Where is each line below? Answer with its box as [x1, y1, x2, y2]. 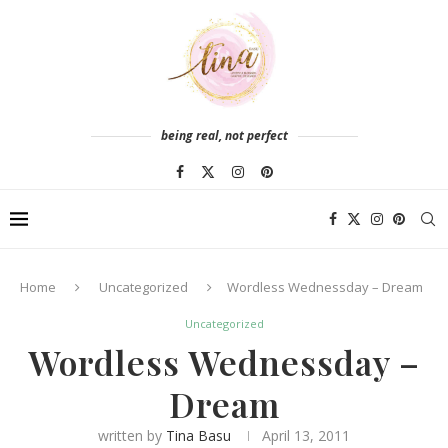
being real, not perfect [160, 127, 288, 144]
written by [98, 426, 166, 445]
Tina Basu [166, 426, 231, 445]
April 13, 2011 [262, 426, 350, 445]
